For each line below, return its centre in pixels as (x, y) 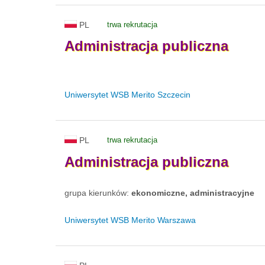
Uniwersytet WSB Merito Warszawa (130, 220)
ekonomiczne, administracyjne (193, 193)
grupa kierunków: (98, 193)
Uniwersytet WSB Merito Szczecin (127, 95)
